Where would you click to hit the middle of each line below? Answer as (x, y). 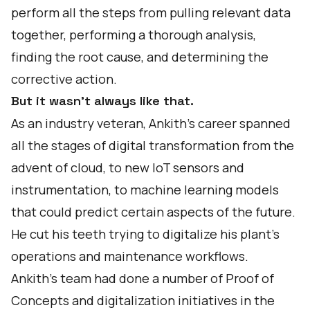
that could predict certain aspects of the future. (153, 212)
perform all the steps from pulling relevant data (151, 12)
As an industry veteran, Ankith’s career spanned (151, 123)
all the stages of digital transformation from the (153, 145)
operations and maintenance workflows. (130, 256)
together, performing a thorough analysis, (134, 35)
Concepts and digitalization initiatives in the (143, 300)
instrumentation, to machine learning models (145, 190)
